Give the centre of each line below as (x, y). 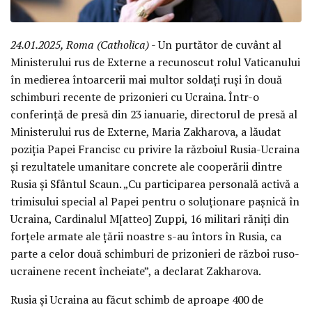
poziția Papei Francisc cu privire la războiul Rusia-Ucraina (155, 149)
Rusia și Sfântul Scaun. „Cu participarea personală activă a (155, 184)
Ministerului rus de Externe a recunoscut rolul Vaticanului (155, 62)
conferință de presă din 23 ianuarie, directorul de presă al (154, 114)
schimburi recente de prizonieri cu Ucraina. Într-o (135, 96)
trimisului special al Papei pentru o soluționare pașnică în (155, 201)
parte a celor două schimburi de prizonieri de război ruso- (155, 253)
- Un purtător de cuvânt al (215, 44)
